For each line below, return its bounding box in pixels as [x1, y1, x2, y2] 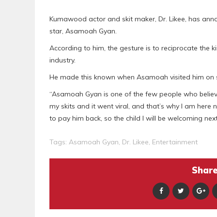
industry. [49, 56, 76, 65]
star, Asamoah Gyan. [49, 27, 117, 36]
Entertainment [152, 138, 198, 147]
